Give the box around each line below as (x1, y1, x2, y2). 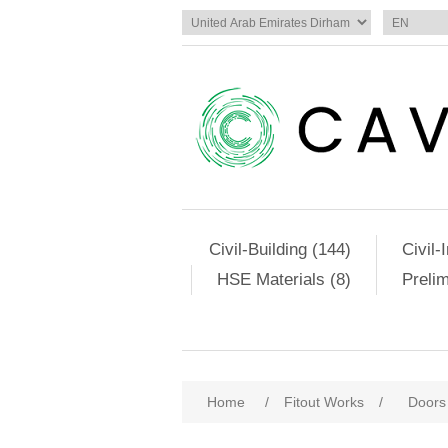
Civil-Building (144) (208, 240, 351, 259)
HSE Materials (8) (216, 270, 351, 289)
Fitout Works (284, 394, 364, 410)
